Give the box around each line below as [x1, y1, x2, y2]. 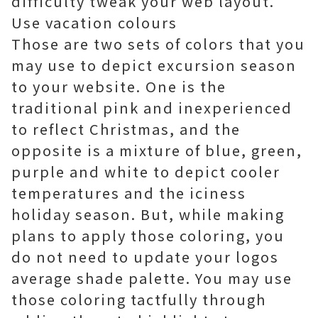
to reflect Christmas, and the [11, 119, 241, 139]
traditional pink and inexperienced [11, 97, 292, 118]
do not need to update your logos [11, 246, 279, 267]
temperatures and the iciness [11, 182, 246, 203]
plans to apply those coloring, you [11, 225, 285, 246]
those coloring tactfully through [11, 289, 266, 309]
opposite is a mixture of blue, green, [11, 140, 302, 160]
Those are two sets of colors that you [11, 33, 305, 54]
